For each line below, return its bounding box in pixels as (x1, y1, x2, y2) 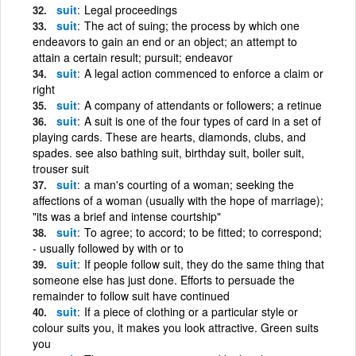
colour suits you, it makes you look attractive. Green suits (33, 319, 319, 335)
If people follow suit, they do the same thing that (84, 255, 324, 272)
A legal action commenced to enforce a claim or (84, 64, 323, 81)
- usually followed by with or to (33, 239, 184, 256)
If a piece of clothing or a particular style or (84, 303, 298, 319)
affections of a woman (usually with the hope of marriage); (33, 192, 323, 208)
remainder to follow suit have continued (33, 287, 230, 304)
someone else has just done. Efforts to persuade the (33, 271, 295, 288)
